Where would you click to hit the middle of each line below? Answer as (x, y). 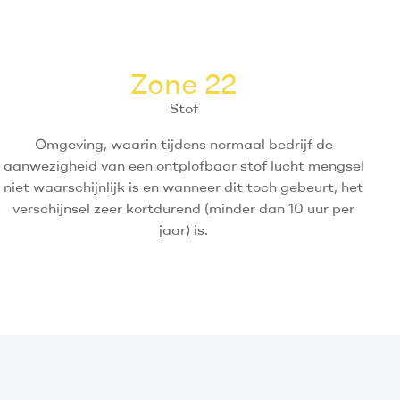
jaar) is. (184, 230)
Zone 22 (184, 83)
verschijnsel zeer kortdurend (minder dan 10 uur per (184, 208)
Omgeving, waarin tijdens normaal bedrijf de (183, 144)
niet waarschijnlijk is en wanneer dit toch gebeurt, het (184, 187)
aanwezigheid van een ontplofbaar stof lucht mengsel (183, 166)
